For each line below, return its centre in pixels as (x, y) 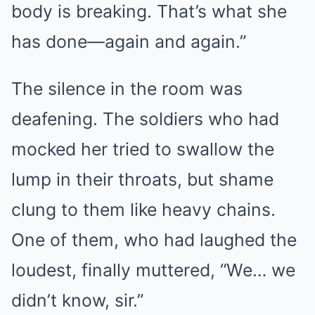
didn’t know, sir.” (77, 300)
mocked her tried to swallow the (143, 149)
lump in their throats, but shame (142, 179)
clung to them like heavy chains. (143, 209)
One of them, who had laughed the (154, 239)
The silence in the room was (127, 88)
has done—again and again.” (129, 41)
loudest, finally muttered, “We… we (153, 270)
